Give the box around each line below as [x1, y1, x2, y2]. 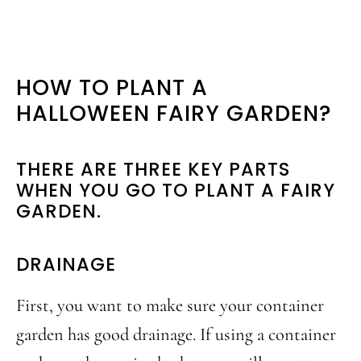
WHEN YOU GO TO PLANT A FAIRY [16, 177, 335, 204]
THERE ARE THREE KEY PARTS [16, 156, 290, 183]
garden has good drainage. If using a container [16, 323, 336, 346]
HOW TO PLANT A [16, 73, 208, 103]
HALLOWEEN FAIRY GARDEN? [16, 98, 331, 129]
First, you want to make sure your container [16, 294, 324, 317]
